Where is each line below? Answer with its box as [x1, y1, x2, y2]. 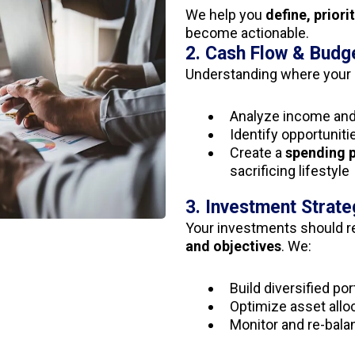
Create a [229, 144, 285, 161]
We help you [185, 6, 265, 23]
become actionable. [185, 25, 309, 41]
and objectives [185, 238, 281, 254]
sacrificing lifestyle [229, 162, 349, 179]
